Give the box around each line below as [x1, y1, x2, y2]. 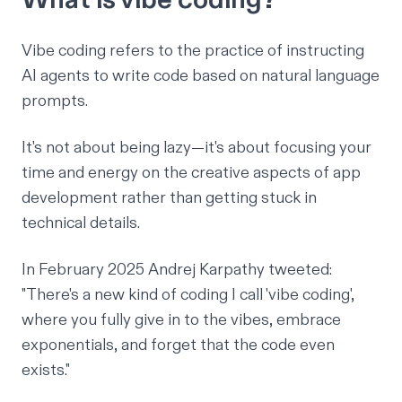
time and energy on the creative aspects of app [22, 162, 361, 183]
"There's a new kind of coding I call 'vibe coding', [22, 284, 354, 305]
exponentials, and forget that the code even [22, 334, 335, 355]
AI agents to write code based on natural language [22, 65, 380, 86]
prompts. [22, 90, 88, 111]
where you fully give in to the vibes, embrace [22, 309, 341, 330]
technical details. [22, 212, 140, 233]
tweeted [268, 258, 329, 280]
